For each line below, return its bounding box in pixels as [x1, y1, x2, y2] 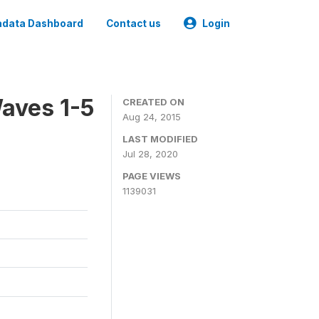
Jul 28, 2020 [122, 148, 178, 159]
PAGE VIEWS [122, 170, 181, 182]
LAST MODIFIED [122, 133, 198, 145]
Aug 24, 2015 [122, 111, 181, 122]
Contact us [106, 18, 161, 29]
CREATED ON [122, 96, 184, 108]
